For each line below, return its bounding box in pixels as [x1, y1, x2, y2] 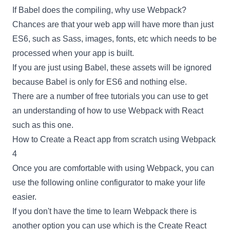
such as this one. [12, 120, 73, 129]
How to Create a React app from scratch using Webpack [12, 135, 216, 144]
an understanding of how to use [12, 106, 128, 115]
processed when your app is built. [12, 48, 134, 57]
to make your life [144, 178, 205, 187]
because [12, 77, 46, 86]
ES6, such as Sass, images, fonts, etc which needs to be [12, 34, 217, 43]
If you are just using [12, 63, 85, 72]
